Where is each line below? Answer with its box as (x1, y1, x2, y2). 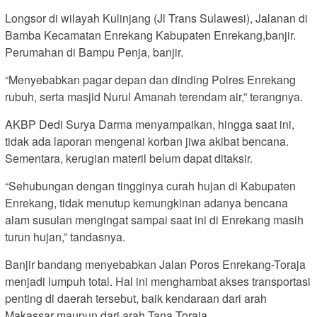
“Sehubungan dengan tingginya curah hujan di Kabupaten (5, 178, 296, 195)
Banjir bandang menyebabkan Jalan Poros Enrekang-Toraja (5, 256, 306, 273)
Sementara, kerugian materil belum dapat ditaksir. (5, 150, 253, 167)
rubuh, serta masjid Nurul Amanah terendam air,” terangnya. (5, 88, 303, 105)
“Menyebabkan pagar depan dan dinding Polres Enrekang (5, 71, 296, 88)
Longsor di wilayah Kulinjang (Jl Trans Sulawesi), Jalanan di (5, 10, 308, 27)
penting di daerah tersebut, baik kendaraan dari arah (5, 290, 267, 307)
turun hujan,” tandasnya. (5, 229, 125, 246)
